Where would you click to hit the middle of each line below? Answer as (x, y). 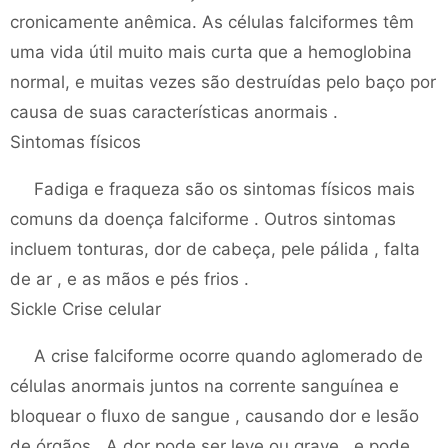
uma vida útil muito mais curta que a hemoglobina (211, 52)
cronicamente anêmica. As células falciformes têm (212, 22)
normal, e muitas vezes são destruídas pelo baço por (223, 82)
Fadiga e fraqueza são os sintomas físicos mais (224, 189)
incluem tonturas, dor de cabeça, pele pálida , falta (215, 249)
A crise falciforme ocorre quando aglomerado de (228, 356)
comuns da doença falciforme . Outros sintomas (203, 219)
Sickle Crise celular (85, 309)
